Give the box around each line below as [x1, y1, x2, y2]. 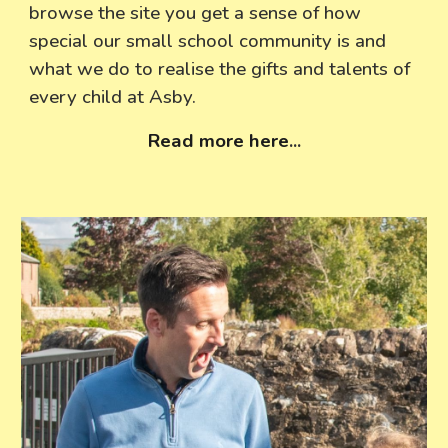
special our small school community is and [29, 28, 387, 54]
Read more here [147, 128, 289, 154]
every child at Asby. [29, 84, 207, 110]
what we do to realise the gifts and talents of [29, 56, 411, 82]
